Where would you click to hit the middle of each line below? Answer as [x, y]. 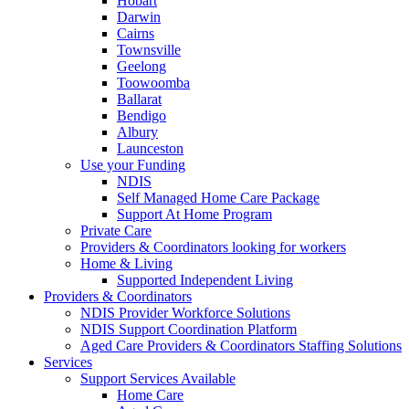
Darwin [139, 17]
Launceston [150, 148]
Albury [137, 132]
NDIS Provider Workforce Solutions [185, 313]
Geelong [142, 66]
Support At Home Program [194, 214]
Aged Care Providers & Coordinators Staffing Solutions [241, 346]
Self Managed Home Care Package [218, 198]
